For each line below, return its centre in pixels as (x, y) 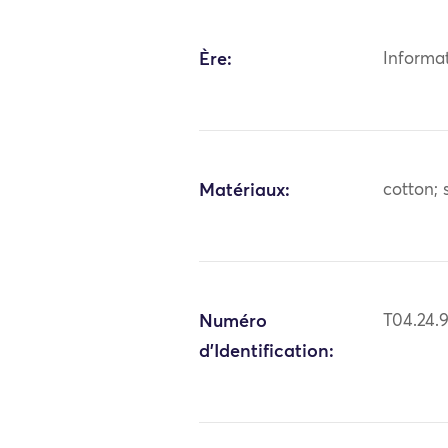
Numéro (233, 321)
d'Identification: (267, 351)
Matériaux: (245, 190)
